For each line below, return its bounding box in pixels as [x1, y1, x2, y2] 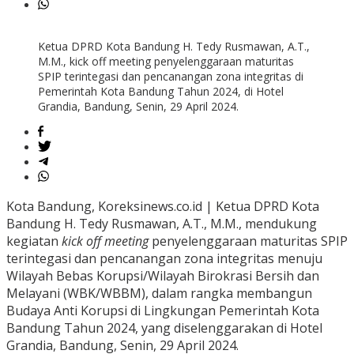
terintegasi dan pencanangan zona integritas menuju [6, 250, 322, 268]
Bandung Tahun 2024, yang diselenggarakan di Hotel [6, 319, 322, 337]
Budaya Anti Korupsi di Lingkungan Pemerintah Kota [6, 302, 319, 320]
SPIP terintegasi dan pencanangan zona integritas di [38, 69, 303, 85]
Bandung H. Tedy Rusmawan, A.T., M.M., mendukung [6, 215, 317, 233]
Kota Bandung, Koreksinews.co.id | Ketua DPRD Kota [6, 198, 319, 216]
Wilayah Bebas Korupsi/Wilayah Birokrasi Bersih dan [6, 267, 319, 285]
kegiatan [6, 232, 62, 250]
